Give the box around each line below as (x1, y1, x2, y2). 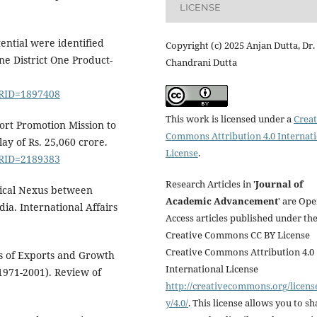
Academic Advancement (166, 194, 278, 207)
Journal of (255, 177, 303, 190)
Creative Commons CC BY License (166, 228, 310, 241)
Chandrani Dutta (166, 55, 237, 69)
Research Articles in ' (166, 177, 255, 190)
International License (166, 262, 258, 275)
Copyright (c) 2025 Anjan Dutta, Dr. (166, 38, 315, 52)
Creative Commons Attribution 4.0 (166, 245, 314, 258)
